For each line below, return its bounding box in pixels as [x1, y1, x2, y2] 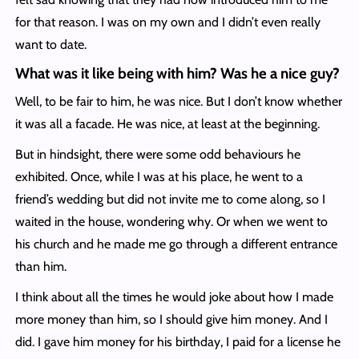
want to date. [14, 37, 87, 53]
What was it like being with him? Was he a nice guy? [14, 64, 340, 83]
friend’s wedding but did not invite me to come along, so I [14, 192, 325, 208]
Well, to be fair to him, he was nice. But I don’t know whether [14, 94, 342, 110]
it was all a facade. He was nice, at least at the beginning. [14, 116, 323, 132]
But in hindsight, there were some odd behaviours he [14, 147, 301, 163]
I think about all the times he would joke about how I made [14, 289, 333, 305]
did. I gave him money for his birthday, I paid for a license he [14, 334, 341, 350]
